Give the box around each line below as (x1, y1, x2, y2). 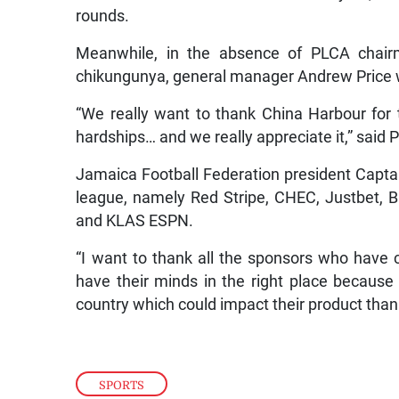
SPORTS (99, 378, 145, 392)
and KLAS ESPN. (76, 212, 194, 231)
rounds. (76, 7, 130, 26)
